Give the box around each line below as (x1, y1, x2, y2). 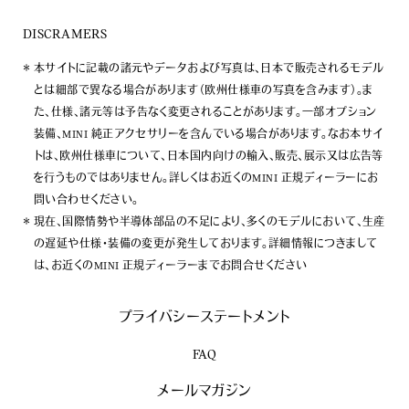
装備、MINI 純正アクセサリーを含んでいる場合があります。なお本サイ (34, 130, 383, 142)
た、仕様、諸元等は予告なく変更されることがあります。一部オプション (34, 108, 377, 120)
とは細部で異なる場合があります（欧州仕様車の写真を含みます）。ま (34, 86, 373, 98)
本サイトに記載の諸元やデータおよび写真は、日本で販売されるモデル (34, 64, 384, 76)
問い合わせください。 (34, 195, 139, 207)
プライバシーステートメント (118, 311, 291, 326)
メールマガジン (157, 385, 252, 400)
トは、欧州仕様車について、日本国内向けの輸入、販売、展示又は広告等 (34, 152, 383, 163)
